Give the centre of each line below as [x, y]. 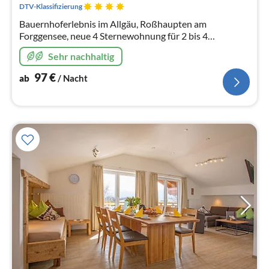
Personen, [40, 48]
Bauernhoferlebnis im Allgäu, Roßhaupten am [113, 24]
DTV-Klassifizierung [51, 7]
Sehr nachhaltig [81, 56]
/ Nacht [73, 78]
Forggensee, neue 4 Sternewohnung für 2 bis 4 [113, 36]
